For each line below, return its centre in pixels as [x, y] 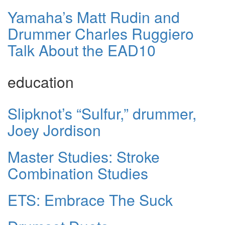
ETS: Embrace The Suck [90, 200]
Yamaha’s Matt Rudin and [94, 17]
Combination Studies [78, 173]
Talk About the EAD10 [82, 50]
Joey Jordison [54, 130]
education [41, 82]
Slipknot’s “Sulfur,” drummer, [102, 114]
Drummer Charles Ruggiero [101, 34]
